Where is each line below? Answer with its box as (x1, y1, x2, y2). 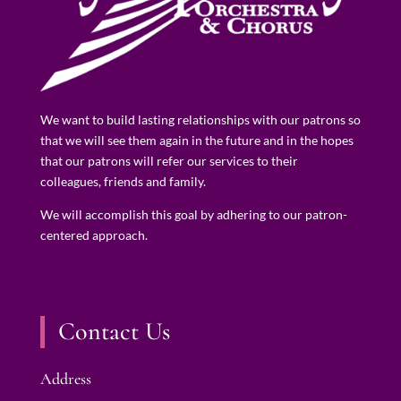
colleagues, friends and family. (39, 173, 206, 189)
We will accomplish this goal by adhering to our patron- (39, 206, 347, 222)
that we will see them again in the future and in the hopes (39, 132, 354, 148)
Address (39, 369, 91, 389)
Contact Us (57, 316, 170, 347)
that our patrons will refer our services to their (39, 152, 298, 168)
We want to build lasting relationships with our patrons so (39, 111, 361, 127)
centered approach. (39, 226, 148, 243)
